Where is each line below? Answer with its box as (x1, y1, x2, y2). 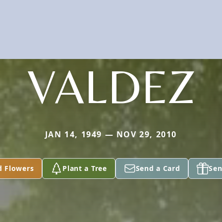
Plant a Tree (62, 164, 107, 173)
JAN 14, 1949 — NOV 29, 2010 (45, 129, 177, 140)
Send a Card (135, 164, 180, 173)
